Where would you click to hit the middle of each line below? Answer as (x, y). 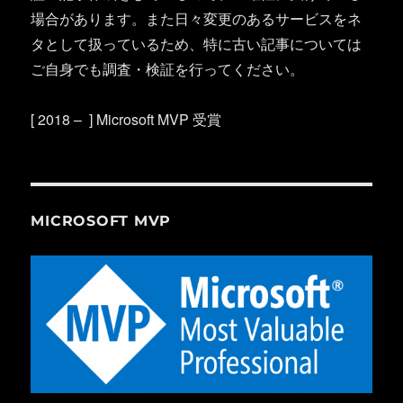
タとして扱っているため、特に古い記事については (197, 44)
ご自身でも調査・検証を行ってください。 (168, 69)
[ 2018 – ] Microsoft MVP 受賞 (126, 120)
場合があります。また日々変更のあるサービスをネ (197, 19)
